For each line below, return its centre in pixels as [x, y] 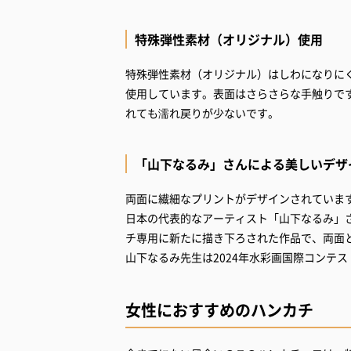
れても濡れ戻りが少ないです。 [202, 113]
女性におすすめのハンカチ [219, 310]
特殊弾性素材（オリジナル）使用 [229, 40]
